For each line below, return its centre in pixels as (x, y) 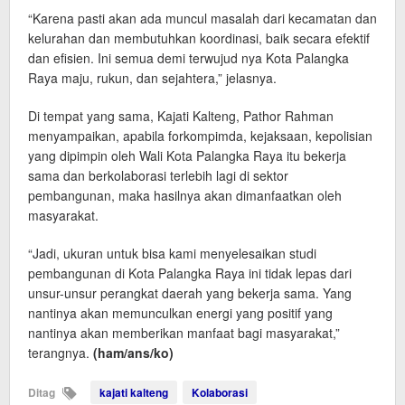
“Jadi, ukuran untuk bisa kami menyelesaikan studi (172, 253)
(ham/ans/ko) (132, 353)
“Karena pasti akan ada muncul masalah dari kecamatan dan (202, 18)
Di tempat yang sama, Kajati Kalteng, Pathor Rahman (181, 116)
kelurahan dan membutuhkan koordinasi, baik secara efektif (199, 38)
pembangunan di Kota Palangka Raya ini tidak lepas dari (190, 273)
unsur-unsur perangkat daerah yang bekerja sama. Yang (190, 293)
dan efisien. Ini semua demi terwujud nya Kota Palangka (188, 58)
